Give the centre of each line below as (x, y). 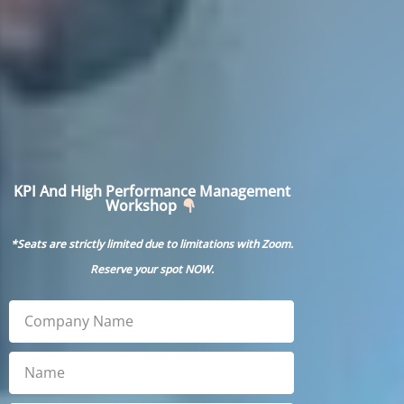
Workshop (143, 206)
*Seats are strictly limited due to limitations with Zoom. (151, 243)
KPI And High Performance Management (151, 192)
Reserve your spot (137, 269)
